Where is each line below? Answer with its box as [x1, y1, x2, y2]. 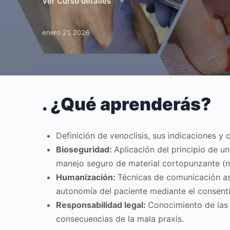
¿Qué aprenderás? [50, 93, 211, 114]
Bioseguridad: [56, 144, 114, 155]
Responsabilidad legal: [56, 200, 148, 210]
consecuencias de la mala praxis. [56, 214, 184, 224]
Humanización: [56, 172, 118, 182]
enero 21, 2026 [42, 28, 89, 36]
